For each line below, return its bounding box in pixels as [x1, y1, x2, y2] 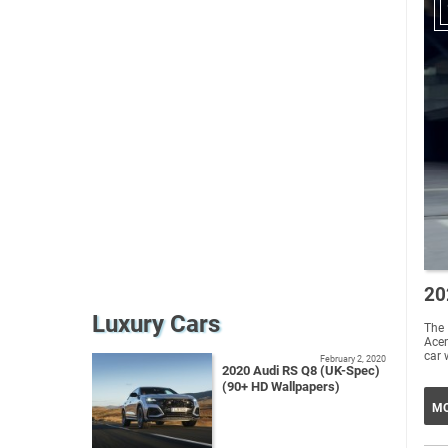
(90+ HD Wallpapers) [222, 378, 340, 394]
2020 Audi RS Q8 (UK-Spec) [222, 362, 380, 378]
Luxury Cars [92, 309, 220, 338]
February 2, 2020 [320, 352, 386, 364]
